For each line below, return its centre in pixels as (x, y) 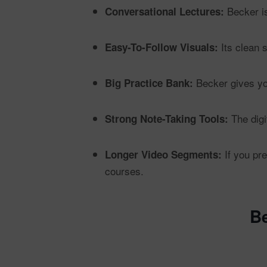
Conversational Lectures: (164, 11)
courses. (124, 171)
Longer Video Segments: (163, 154)
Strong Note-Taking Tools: (167, 119)
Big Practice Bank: (149, 83)
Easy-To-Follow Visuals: (162, 47)
